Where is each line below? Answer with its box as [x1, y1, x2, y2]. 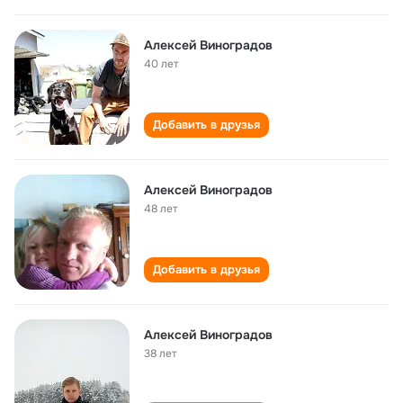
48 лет [144, 201, 178, 216]
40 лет [144, 57, 179, 71]
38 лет [144, 346, 177, 361]
